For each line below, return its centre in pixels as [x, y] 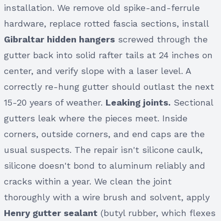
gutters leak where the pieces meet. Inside [96, 118]
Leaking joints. [138, 102]
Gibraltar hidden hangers [59, 39]
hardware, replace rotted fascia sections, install [106, 23]
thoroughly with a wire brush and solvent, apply [107, 197]
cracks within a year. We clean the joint [88, 181]
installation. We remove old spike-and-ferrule [102, 7]
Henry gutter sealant [51, 213]
